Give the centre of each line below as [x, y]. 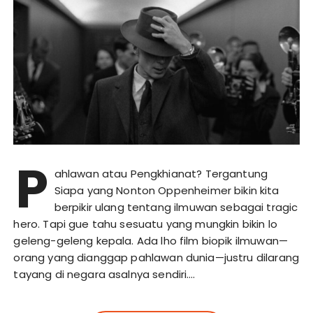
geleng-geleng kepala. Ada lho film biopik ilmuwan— [151, 241]
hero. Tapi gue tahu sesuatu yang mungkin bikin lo [145, 224]
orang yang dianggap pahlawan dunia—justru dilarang [156, 258]
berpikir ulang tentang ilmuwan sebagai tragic [176, 208]
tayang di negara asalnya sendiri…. [104, 275]
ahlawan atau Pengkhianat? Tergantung [161, 174]
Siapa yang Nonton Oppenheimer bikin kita [167, 191]
